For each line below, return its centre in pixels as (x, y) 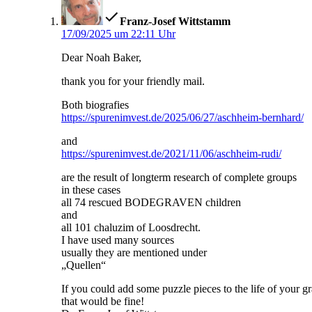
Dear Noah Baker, (101, 58)
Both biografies (95, 105)
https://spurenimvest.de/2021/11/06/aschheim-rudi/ (171, 154)
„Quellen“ (84, 265)
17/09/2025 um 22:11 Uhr (118, 34)
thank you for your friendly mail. (133, 81)
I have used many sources (118, 240)
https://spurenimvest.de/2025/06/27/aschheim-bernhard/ (182, 118)
